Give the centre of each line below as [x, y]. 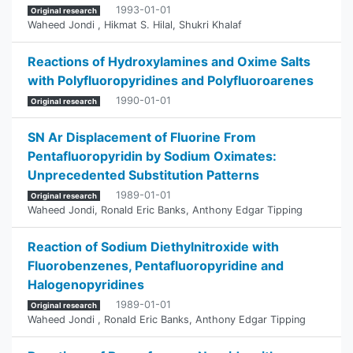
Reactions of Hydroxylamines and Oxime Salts [169, 61]
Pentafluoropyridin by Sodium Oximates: [152, 156]
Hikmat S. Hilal [138, 25]
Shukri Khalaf [210, 25]
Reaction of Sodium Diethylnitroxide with [153, 247]
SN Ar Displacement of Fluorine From [142, 137]
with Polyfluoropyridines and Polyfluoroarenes [171, 80]
